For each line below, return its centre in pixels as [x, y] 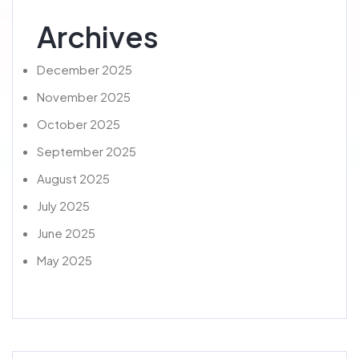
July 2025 [63, 206]
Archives [98, 36]
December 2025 [85, 69]
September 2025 [87, 151]
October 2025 [79, 124]
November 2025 [84, 97]
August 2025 [73, 178]
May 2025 [65, 260]
